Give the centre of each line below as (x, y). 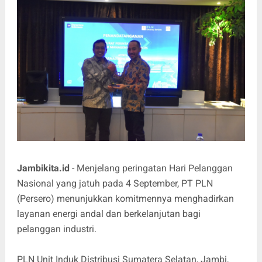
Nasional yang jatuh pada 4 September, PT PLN (115, 183)
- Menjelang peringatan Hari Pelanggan (151, 168)
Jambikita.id (43, 168)
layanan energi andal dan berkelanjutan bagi (108, 213)
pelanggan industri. (58, 229)
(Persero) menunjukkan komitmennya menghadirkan (125, 198)
